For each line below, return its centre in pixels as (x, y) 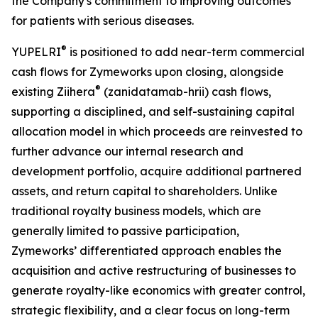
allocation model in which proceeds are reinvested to (157, 131)
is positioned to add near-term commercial (186, 52)
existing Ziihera (53, 92)
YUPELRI (36, 52)
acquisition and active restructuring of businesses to (154, 270)
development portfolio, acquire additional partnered (157, 171)
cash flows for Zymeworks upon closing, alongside (148, 72)
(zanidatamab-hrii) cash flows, (186, 92)
